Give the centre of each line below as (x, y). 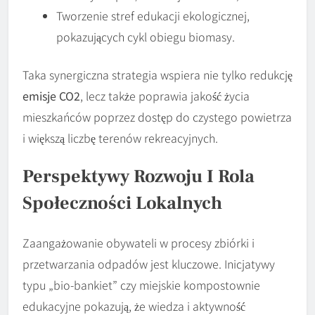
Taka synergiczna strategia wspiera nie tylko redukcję (157, 74)
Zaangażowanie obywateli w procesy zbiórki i (139, 243)
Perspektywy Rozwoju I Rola (139, 177)
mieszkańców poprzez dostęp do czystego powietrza (157, 116)
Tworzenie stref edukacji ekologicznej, (153, 15)
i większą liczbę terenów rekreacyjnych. (120, 137)
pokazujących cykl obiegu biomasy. (146, 36)
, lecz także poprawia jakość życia (165, 95)
